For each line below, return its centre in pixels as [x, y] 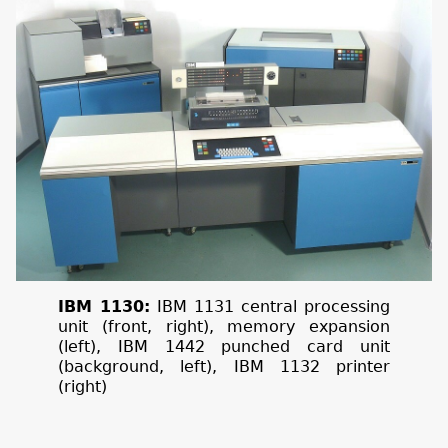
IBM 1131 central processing [270, 307]
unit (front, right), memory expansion [224, 327]
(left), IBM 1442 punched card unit [224, 347]
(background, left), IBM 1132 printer [224, 367]
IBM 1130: [103, 307]
